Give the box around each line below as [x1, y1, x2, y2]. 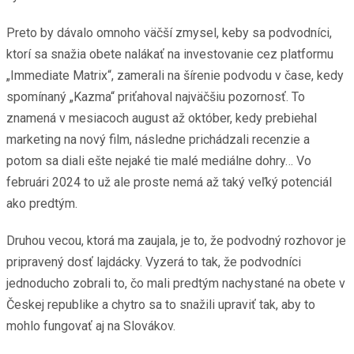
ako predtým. [6, 195, 77, 211]
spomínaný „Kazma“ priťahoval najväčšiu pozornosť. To [6, 88, 305, 104]
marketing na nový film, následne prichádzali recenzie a [6, 131, 310, 147]
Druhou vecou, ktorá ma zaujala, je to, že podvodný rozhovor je [6, 232, 346, 248]
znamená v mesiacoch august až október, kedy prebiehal [6, 110, 317, 126]
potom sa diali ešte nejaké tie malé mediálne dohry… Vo [6, 153, 311, 168]
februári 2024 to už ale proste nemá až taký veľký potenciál [6, 174, 332, 190]
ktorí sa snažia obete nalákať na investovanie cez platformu [6, 46, 333, 62]
